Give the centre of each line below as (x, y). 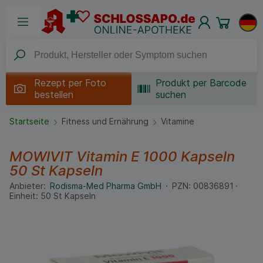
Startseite (29, 122)
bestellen (54, 94)
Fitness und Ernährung (105, 122)
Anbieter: (28, 186)
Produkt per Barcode (201, 82)
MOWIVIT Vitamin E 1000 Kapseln (122, 157)
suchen (171, 94)
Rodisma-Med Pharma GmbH (107, 186)
